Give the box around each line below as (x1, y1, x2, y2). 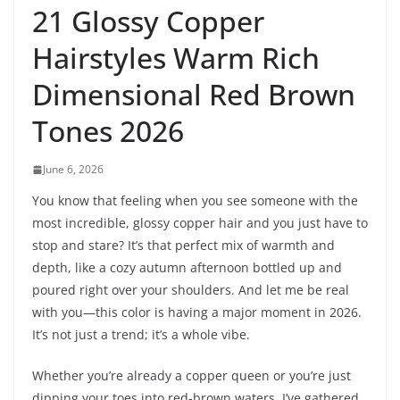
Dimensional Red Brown (32, 75, 355, 114)
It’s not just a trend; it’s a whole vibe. (32, 326, 250, 344)
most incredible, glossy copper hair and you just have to (32, 214, 368, 232)
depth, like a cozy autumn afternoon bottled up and (32, 259, 342, 277)
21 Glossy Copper (32, 2, 264, 41)
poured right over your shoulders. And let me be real (32, 281, 349, 299)
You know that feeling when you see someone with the (32, 192, 358, 210)
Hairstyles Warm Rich (32, 38, 320, 78)
